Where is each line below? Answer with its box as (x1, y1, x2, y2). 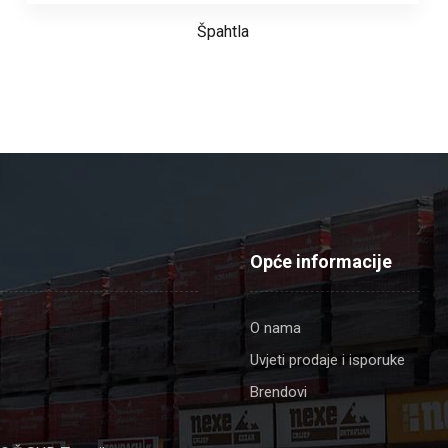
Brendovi (249, 382, 307, 401)
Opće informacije (249, 250, 392, 272)
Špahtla (197, 21, 250, 41)
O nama (249, 318, 301, 337)
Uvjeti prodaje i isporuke (249, 350, 405, 369)
